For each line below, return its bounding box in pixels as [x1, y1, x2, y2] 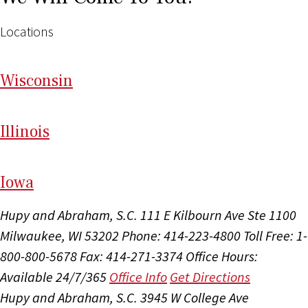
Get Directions [170, 268, 250, 286]
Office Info [109, 268, 167, 286]
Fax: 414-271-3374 [80, 247, 183, 265]
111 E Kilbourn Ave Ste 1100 [140, 206, 296, 224]
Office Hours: [186, 247, 258, 265]
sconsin [19, 70, 73, 92]
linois [10, 121, 49, 143]
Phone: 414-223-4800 [122, 227, 241, 245]
